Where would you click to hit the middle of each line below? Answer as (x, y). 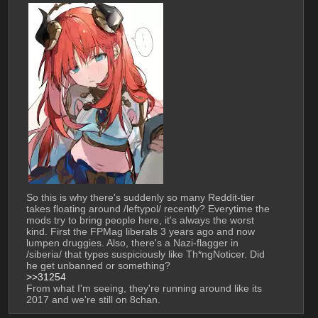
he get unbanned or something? (98, 265)
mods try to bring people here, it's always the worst (140, 220)
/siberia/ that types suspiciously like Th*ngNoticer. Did (145, 254)
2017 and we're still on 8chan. (93, 299)
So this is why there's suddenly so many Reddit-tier (140, 197)
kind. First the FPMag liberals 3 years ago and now (140, 231)
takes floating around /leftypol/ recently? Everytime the (148, 208)
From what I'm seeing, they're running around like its (144, 288)
